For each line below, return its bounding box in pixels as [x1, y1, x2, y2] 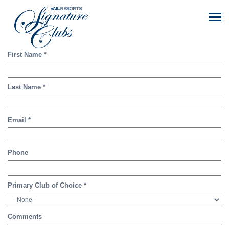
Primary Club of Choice [8, 181, 84, 190]
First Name [8, 51, 44, 59]
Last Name [8, 83, 43, 91]
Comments [8, 213, 42, 221]
